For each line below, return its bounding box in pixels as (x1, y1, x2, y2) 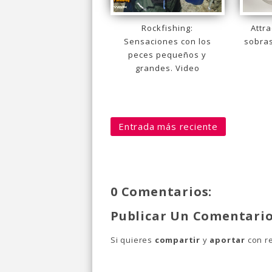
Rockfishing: (141, 22, 194, 33)
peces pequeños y (128, 49, 207, 60)
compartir (154, 234, 201, 245)
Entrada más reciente (118, 120, 218, 132)
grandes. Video (135, 62, 200, 73)
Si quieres (110, 234, 155, 245)
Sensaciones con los (123, 35, 211, 47)
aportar (209, 234, 246, 245)
